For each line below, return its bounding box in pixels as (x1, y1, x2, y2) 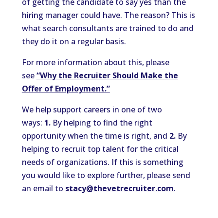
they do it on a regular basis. (21, 36, 126, 47)
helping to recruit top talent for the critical (21, 144, 179, 155)
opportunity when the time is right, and (21, 130, 169, 142)
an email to (21, 183, 65, 194)
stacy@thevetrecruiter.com (65, 183, 174, 194)
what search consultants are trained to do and (21, 23, 194, 34)
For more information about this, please (21, 57, 169, 68)
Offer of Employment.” (21, 83, 110, 94)
